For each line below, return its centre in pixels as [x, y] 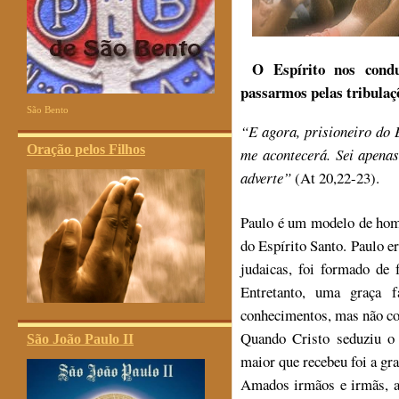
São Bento [48, 110]
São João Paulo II [80, 339]
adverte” [268, 177]
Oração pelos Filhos [86, 149]
